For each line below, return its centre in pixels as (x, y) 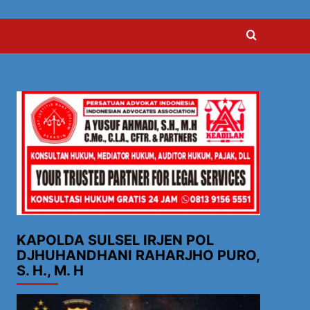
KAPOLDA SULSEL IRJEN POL (115, 240)
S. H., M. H (50, 271)
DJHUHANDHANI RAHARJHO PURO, (138, 256)
